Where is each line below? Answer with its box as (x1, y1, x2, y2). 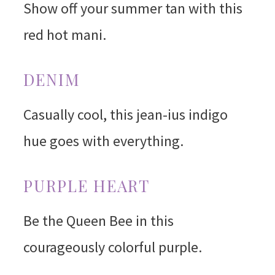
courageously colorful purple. (23, 238, 202, 257)
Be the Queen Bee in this (23, 211, 174, 231)
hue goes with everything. (23, 131, 184, 151)
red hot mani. (23, 25, 106, 45)
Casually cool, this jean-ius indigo (23, 105, 228, 125)
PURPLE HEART (23, 175, 150, 197)
